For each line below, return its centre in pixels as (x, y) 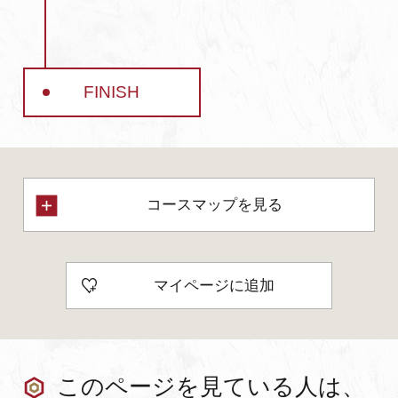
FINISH (112, 92)
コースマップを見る (214, 204)
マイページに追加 (214, 285)
